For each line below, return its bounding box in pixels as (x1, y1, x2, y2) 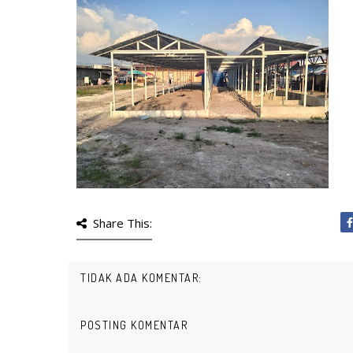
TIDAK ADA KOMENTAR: (80, 271, 203, 284)
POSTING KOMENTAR (80, 318, 188, 332)
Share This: (93, 215, 152, 231)
